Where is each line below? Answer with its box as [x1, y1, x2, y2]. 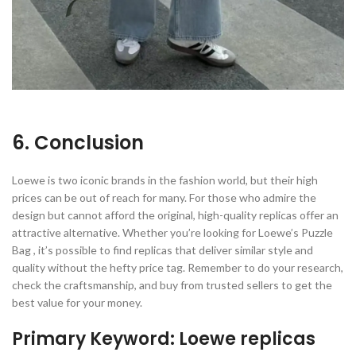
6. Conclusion [12, 130, 144, 156]
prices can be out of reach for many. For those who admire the [12, 191, 316, 204]
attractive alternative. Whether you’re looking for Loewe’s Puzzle [12, 226, 333, 239]
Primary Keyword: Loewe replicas [12, 327, 315, 351]
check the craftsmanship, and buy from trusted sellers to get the [12, 278, 332, 292]
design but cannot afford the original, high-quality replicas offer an [12, 208, 339, 222]
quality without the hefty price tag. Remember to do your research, [12, 261, 343, 274]
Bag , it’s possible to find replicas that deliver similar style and [12, 243, 313, 257]
